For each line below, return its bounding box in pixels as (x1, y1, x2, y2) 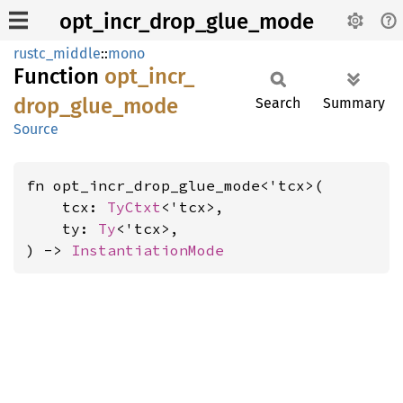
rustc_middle (13, 45, 101, 62)
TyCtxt (107, 198, 161, 216)
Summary (323, 94, 385, 112)
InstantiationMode (71, 241, 224, 259)
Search (255, 94, 300, 112)
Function (13, 64, 104, 89)
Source (13, 121, 58, 138)
